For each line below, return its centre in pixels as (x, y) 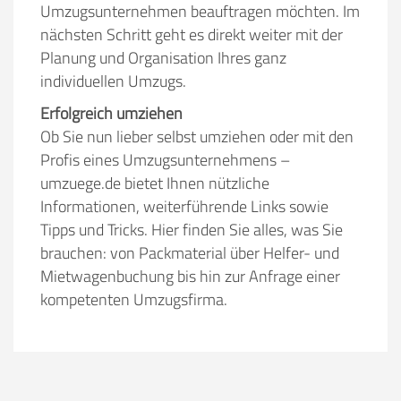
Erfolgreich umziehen (111, 113)
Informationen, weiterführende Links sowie (184, 206)
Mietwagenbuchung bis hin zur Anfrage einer (190, 276)
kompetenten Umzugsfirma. (134, 299)
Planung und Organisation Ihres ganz (163, 58)
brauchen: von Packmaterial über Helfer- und (190, 253)
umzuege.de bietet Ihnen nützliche (155, 183)
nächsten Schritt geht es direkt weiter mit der (192, 34)
